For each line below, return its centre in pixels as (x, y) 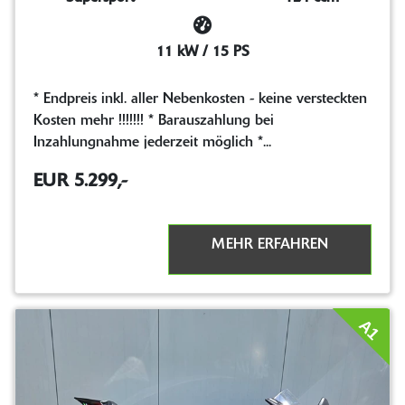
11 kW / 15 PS (202, 53)
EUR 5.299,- (80, 182)
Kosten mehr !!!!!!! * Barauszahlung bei (154, 122)
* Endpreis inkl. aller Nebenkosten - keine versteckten (200, 100)
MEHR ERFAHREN (270, 245)
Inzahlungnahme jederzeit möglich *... (152, 143)
